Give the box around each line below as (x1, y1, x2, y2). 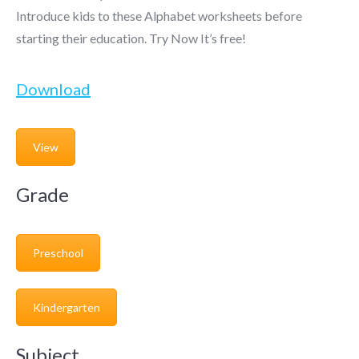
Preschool (33, 245, 83, 260)
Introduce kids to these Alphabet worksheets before (16, 7, 302, 23)
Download (16, 79, 91, 99)
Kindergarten (33, 301, 100, 315)
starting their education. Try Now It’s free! (16, 30, 246, 46)
